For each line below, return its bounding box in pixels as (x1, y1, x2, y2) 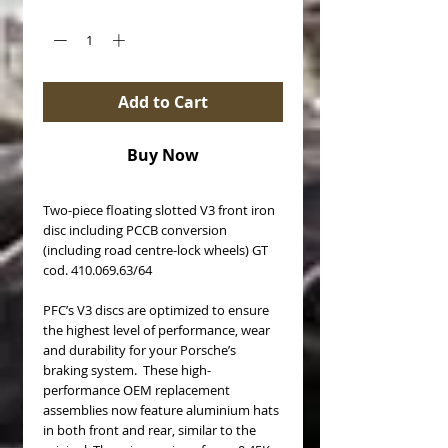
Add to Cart (118, 90, 208, 113)
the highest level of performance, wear (43, 320, 270, 339)
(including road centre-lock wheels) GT (43, 240, 268, 259)
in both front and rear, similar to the (43, 420, 256, 439)
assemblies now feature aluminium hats (43, 400, 279, 419)
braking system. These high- (43, 360, 211, 379)
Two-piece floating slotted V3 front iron (43, 200, 275, 219)
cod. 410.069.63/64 (43, 260, 152, 279)
